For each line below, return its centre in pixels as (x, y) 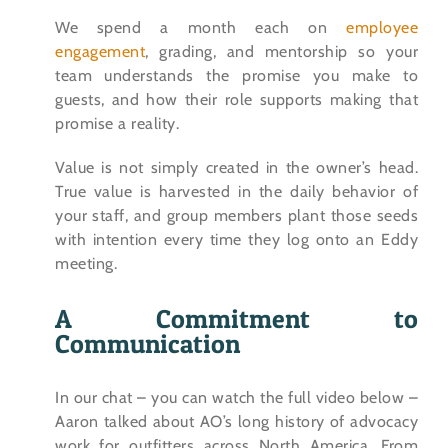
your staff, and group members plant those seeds (236, 216)
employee (382, 28)
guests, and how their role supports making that (236, 100)
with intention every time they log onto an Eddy (236, 240)
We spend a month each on (200, 28)
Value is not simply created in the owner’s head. (236, 168)
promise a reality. (117, 124)
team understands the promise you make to (236, 76)
